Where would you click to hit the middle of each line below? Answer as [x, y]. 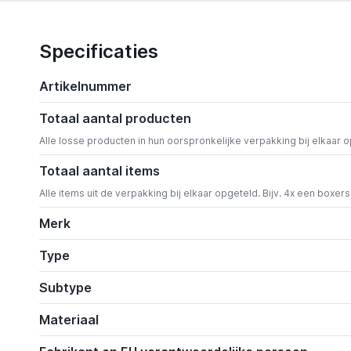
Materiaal [69, 320]
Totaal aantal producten [115, 119]
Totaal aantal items [99, 171]
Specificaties [98, 52]
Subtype [65, 288]
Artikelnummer [85, 87]
